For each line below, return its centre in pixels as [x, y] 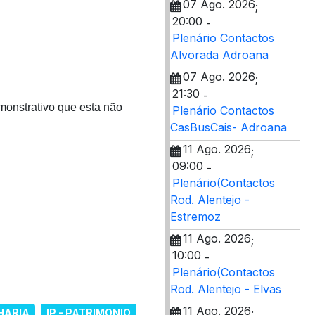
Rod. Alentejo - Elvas [226, 289]
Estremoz [195, 217]
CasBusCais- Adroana [229, 127]
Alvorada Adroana [219, 55]
